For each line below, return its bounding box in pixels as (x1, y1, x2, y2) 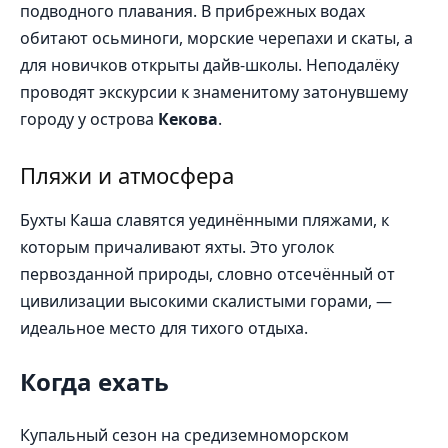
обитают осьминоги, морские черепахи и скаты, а (20, 27, 413, 50)
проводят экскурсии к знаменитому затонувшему (20, 81, 408, 104)
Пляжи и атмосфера (20, 160, 234, 191)
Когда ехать (20, 365, 169, 399)
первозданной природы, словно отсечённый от (20, 263, 395, 286)
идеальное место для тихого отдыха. (20, 317, 308, 340)
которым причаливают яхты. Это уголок (20, 236, 334, 259)
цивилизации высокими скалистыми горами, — (20, 290, 392, 313)
